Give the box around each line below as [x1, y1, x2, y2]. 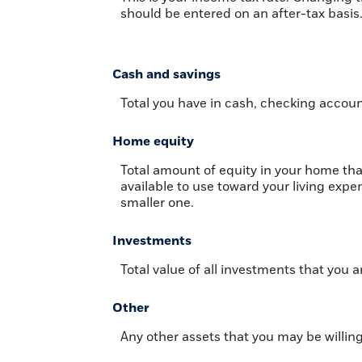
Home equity [112, 133, 194, 149]
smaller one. [120, 194, 194, 211]
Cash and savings [112, 65, 221, 82]
